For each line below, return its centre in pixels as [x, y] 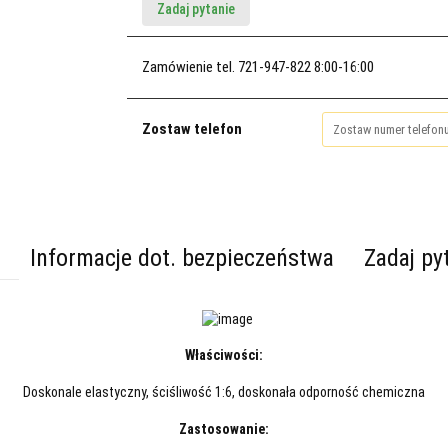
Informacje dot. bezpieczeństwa [182, 258]
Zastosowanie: [224, 429]
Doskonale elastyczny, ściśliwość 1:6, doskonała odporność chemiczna [224, 392]
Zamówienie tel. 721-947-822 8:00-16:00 [257, 67]
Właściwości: [224, 355]
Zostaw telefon [191, 129]
